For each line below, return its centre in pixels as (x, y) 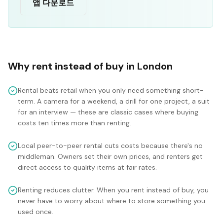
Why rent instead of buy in (73, 66)
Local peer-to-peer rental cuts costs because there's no (110, 146)
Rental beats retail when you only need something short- (111, 91)
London (155, 66)
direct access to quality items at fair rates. (87, 167)
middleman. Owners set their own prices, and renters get (110, 157)
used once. (36, 212)
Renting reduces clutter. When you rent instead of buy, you (113, 190)
